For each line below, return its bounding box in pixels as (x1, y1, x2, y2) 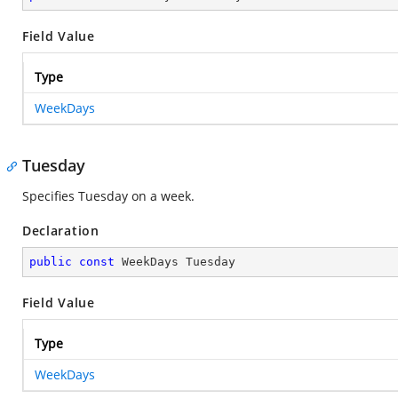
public (29, 255, 72, 268)
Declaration (22, 222, 99, 239)
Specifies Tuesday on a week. (22, 187, 195, 204)
